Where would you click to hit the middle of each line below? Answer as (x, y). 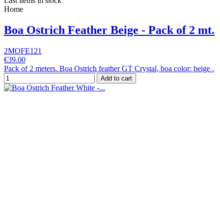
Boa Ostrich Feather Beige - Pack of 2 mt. (109, 30)
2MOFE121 (23, 51)
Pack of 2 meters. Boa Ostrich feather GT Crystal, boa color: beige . (109, 68)
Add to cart (116, 78)
